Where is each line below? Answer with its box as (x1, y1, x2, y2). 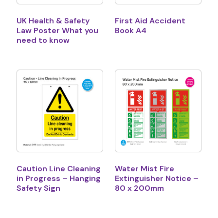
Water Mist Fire (115, 163, 174, 174)
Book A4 (115, 25, 146, 36)
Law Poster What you (16, 25, 98, 36)
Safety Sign (16, 183, 60, 194)
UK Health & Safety (16, 15, 90, 26)
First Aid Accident (115, 15, 185, 26)
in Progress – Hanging (16, 173, 101, 184)
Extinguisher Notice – (115, 173, 199, 184)
